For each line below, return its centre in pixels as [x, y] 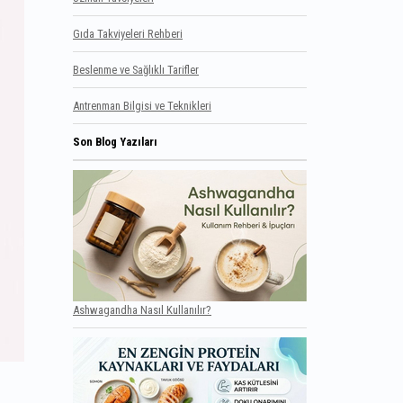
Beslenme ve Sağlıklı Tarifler [136, 70]
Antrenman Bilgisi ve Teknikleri [142, 106]
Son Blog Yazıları [115, 142]
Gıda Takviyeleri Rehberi [128, 34]
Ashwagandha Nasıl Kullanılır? [142, 310]
